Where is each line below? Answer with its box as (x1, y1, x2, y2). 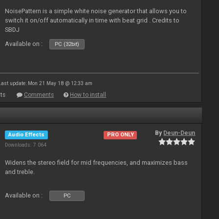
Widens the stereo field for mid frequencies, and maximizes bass (5, 159, 188, 166)
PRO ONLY (107, 131, 134, 138)
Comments (24, 91, 54, 98)
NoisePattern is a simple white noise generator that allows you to (5, 7, 187, 15)
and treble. (5, 168, 35, 175)
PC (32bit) (55, 41, 80, 47)
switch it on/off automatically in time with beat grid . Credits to (5, 17, 180, 24)
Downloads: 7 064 (5, 142, 47, 148)
